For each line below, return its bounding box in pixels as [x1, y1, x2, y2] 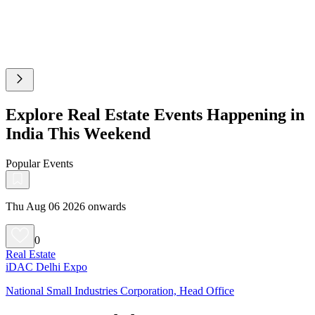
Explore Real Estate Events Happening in [6, 105, 304, 124]
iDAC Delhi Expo [6, 260, 87, 273]
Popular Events [6, 157, 73, 169]
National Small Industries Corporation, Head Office [6, 284, 234, 297]
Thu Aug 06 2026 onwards [6, 200, 126, 212]
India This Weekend [6, 124, 150, 143]
